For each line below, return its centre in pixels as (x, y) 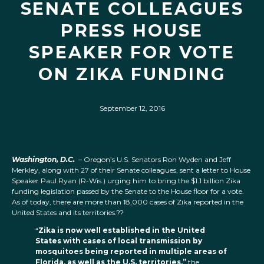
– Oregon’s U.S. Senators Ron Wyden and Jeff (153, 160)
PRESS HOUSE (132, 30)
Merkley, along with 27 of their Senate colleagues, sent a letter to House (131, 170)
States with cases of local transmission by (119, 241)
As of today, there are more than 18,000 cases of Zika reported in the (128, 202)
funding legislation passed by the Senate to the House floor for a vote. (128, 192)
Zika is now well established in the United (122, 230)
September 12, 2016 (132, 108)
